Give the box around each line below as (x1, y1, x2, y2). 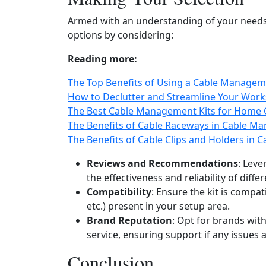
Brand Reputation (87, 214, 172, 227)
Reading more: (68, 52, 137, 65)
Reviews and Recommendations (87, 157, 238, 170)
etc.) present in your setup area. (87, 199, 230, 213)
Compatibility (87, 185, 151, 198)
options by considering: (68, 28, 173, 42)
